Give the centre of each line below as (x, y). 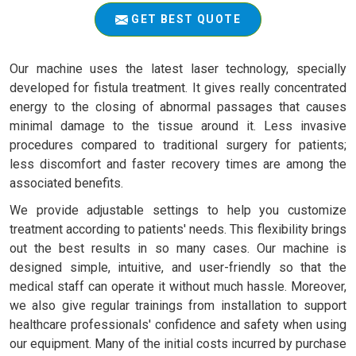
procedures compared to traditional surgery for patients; (178, 145)
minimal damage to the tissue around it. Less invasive (178, 126)
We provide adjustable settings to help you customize (178, 210)
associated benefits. (66, 183)
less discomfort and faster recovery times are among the (178, 164)
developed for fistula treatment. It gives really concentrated (178, 87)
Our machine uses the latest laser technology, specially (178, 68)
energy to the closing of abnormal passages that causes (178, 106)
